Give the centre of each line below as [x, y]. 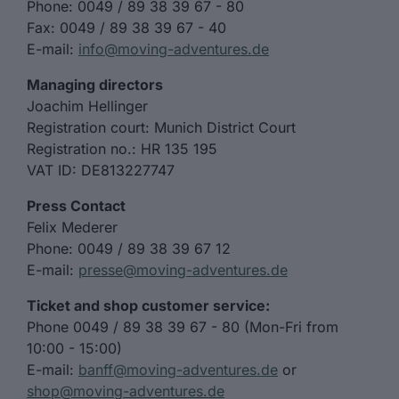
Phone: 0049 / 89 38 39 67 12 [129, 248]
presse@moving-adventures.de [183, 270]
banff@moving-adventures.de [178, 370]
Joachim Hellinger [87, 106]
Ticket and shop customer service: [148, 305]
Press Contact [76, 206]
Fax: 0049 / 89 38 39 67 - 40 [126, 28]
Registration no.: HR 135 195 [122, 149]
